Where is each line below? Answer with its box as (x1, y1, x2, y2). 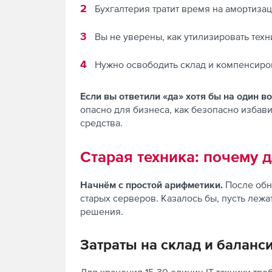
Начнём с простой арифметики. (80, 179, 225, 190)
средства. (80, 117, 123, 128)
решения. (80, 206, 123, 217)
